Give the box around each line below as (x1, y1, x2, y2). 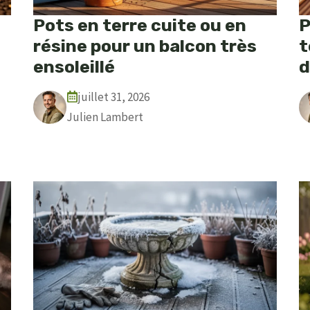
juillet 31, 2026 (78, 89, 149, 104)
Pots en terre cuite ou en (33, 15, 246, 35)
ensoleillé (33, 56, 115, 77)
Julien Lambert (66, 109, 143, 125)
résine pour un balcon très (33, 35, 257, 56)
